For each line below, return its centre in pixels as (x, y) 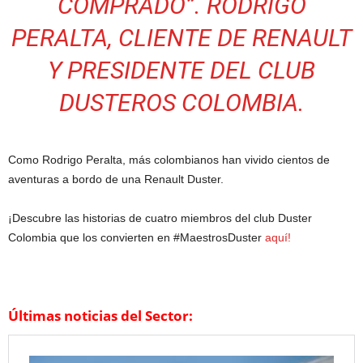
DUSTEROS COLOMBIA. (181, 103)
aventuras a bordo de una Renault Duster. (116, 179)
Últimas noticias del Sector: (100, 316)
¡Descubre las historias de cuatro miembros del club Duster (160, 218)
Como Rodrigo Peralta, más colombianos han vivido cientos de (169, 160)
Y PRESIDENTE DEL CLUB (181, 70)
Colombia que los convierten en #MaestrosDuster (137, 238)
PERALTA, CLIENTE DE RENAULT (181, 38)
